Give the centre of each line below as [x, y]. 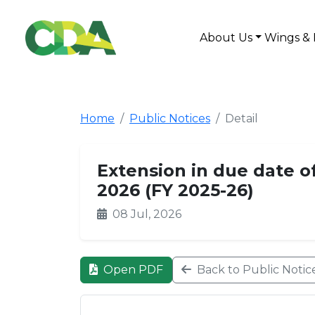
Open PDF [132, 270]
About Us [226, 38]
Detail [242, 118]
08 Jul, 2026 [146, 214]
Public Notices [170, 118]
